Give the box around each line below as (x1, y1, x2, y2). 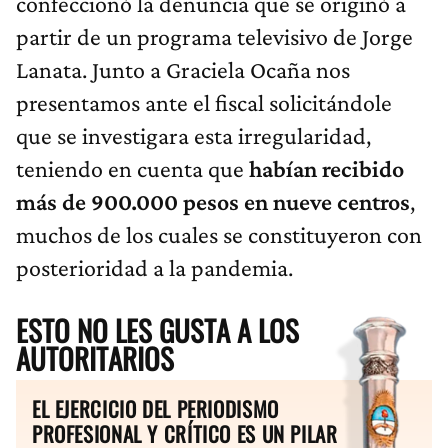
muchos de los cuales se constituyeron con (16, 221, 422, 249)
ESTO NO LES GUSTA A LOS (16, 309, 299, 352)
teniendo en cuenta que (16, 155, 249, 183)
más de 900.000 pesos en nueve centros (16, 188, 410, 216)
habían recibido (249, 155, 404, 183)
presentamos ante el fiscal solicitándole (16, 89, 392, 117)
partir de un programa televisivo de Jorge (16, 23, 413, 51)
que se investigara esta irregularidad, (16, 122, 371, 150)
